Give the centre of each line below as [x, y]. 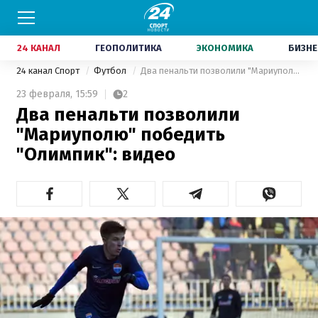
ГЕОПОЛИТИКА [128, 48]
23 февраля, [44, 94]
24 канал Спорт [49, 71]
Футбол [111, 71]
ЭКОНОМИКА [225, 48]
